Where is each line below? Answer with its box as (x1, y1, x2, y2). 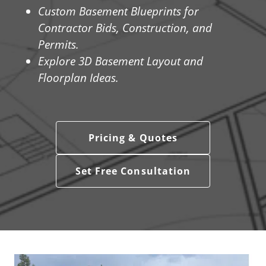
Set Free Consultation (75, 164, 191, 178)
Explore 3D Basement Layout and (38, 53, 203, 69)
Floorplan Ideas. (38, 70, 119, 85)
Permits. (38, 37, 79, 52)
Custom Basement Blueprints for (38, 4, 199, 19)
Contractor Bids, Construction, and (38, 20, 212, 36)
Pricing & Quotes (88, 131, 178, 144)
